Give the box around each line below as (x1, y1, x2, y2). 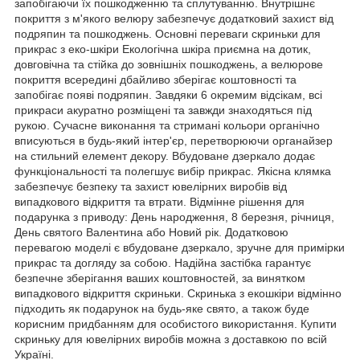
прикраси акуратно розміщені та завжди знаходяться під (14, 103, 312, 117)
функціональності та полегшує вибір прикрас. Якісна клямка (14, 164, 331, 178)
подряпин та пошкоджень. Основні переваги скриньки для (14, 27, 321, 40)
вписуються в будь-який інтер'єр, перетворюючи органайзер (14, 133, 333, 147)
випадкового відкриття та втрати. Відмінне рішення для (14, 194, 305, 208)
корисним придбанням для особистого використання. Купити (14, 317, 337, 330)
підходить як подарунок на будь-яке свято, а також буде (14, 301, 309, 315)
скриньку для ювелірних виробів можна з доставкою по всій (14, 332, 327, 346)
